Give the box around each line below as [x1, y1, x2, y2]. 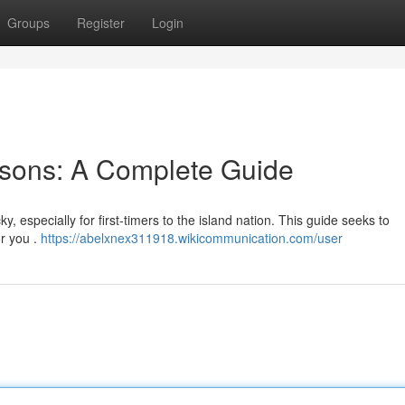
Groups [7, 14, 50, 32]
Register [77, 14, 125, 32]
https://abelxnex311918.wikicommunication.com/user [41, 229, 343, 247]
